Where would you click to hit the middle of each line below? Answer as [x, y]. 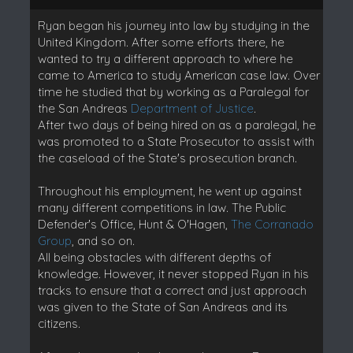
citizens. [59, 323]
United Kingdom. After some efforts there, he [161, 42]
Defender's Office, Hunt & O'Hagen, [134, 224]
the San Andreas [84, 108]
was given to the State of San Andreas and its [162, 307]
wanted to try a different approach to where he [165, 58]
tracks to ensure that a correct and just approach [172, 290]
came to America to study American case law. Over [178, 75]
